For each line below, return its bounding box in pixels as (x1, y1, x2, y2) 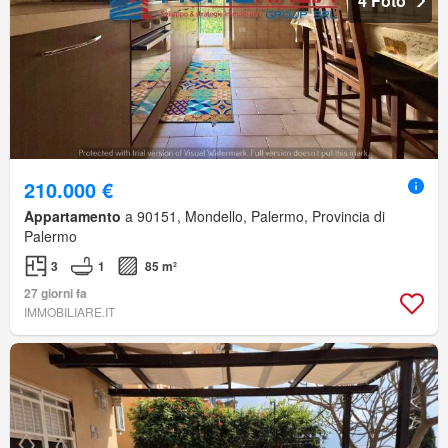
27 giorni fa (24, 284, 87, 303)
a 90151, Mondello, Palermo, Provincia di (121, 206, 385, 227)
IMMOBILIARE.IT (24, 303, 115, 321)
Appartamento (24, 206, 121, 227)
